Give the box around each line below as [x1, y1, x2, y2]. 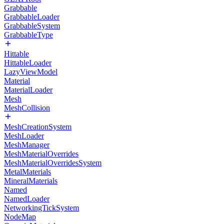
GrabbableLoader [4, 12, 59, 21]
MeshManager [4, 140, 49, 149]
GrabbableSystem [4, 21, 60, 30]
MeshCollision [4, 103, 50, 112]
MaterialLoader [4, 85, 52, 94]
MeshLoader [4, 131, 44, 140]
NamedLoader [4, 194, 49, 203]
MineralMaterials [4, 176, 57, 185]
